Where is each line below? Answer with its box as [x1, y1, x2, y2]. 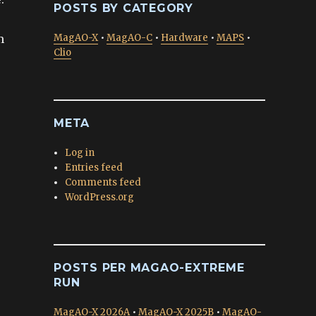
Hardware [161, 32, 208, 44]
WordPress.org [65, 191, 135, 203]
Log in [65, 147, 95, 159]
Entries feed [65, 162, 123, 174]
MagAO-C [107, 32, 152, 44]
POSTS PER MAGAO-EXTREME [54, 261, 245, 274]
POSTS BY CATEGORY [54, 1, 193, 15]
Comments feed [65, 176, 142, 188]
